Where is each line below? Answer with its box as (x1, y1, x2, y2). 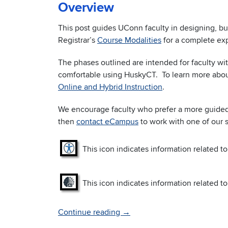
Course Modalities (97, 35, 161, 46)
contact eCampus (76, 117, 138, 127)
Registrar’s (58, 35, 97, 46)
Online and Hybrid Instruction (58, 82, 162, 93)
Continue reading (58, 207, 122, 218)
